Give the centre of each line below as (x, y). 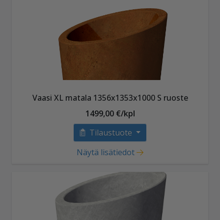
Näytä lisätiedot (105, 152)
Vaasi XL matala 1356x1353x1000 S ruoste (110, 97)
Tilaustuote (111, 132)
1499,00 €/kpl (110, 113)
